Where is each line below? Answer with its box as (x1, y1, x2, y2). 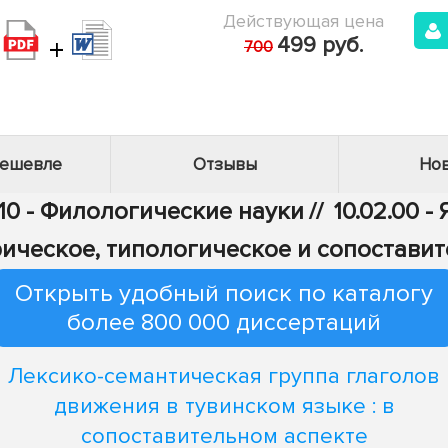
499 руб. (277, 32, 363, 59)
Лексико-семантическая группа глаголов (8, 362, 440, 390)
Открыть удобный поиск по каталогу (15, 279, 433, 308)
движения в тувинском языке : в (53, 392, 395, 420)
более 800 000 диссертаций (67, 308, 381, 337)
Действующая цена (223, 10, 384, 32)
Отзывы (192, 154, 257, 175)
